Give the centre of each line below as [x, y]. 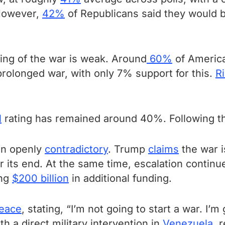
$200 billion [40, 178]
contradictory [76, 149]
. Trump [128, 149]
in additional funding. [120, 178]
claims [163, 149]
